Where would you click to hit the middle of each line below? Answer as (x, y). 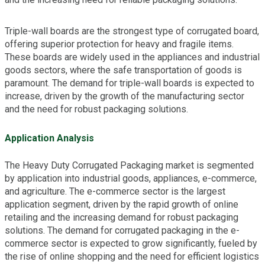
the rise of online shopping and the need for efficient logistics (132, 256)
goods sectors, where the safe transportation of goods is (123, 70)
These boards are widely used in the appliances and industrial (132, 57)
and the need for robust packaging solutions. (96, 109)
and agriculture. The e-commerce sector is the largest (115, 191)
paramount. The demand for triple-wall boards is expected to (130, 83)
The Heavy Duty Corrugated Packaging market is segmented (129, 165)
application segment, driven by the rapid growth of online (122, 204)
